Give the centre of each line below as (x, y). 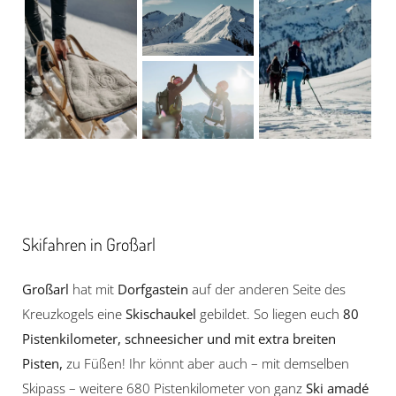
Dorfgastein (153, 289)
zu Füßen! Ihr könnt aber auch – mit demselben (206, 364)
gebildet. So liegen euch (270, 314)
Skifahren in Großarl (89, 244)
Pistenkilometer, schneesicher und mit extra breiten (179, 339)
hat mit (93, 289)
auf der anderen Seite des (267, 289)
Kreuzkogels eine (74, 314)
